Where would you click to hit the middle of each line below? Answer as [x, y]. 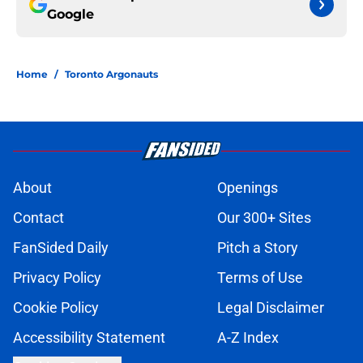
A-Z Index [248, 338]
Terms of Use [260, 278]
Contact [38, 218]
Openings [248, 188]
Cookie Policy [56, 308]
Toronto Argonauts [111, 75]
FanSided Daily [61, 248]
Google [70, 15]
